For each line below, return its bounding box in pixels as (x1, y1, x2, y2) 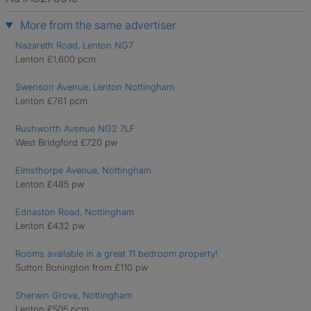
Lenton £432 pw (15, 220, 85, 231)
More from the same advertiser (17, 18, 176, 32)
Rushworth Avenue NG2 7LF (15, 123, 135, 134)
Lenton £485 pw (15, 178, 84, 190)
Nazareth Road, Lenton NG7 (15, 40, 133, 51)
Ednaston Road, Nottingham (15, 206, 134, 217)
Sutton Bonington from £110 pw (15, 262, 148, 273)
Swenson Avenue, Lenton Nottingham (15, 81, 174, 92)
